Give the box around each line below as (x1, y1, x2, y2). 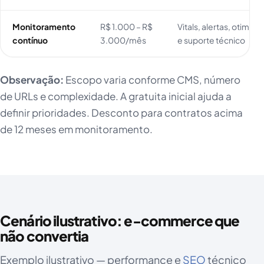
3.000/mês (100, 35, 146, 46)
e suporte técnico (177, 35, 245, 46)
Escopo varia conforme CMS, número (64, 73, 240, 87)
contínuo (12, 35, 48, 46)
